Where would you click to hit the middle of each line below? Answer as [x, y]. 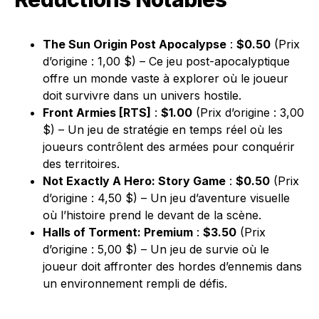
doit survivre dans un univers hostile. [142, 95]
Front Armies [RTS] [97, 113]
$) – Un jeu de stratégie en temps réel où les [163, 130]
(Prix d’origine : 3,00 [248, 113]
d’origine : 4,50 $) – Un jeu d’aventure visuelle [166, 198]
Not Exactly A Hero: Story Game [134, 181]
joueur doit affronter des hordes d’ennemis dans [172, 266]
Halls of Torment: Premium [118, 232]
